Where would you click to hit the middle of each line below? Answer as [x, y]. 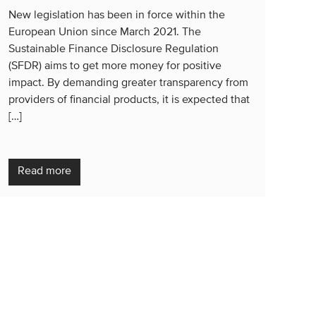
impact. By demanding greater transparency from [128, 83]
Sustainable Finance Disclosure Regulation [114, 49]
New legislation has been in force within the [117, 15]
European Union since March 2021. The [105, 32]
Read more [44, 171]
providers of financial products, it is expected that [129, 100]
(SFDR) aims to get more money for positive [115, 66]
